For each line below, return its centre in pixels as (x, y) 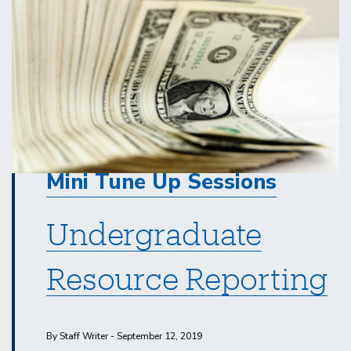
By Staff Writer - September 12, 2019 (124, 336)
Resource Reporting (187, 278)
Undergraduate (154, 233)
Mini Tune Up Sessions (161, 182)
